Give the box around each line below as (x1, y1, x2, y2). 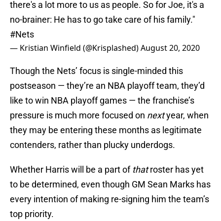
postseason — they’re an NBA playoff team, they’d (10, 80, 205, 91)
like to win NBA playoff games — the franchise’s (10, 95, 194, 106)
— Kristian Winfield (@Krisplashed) (10, 42, 141, 54)
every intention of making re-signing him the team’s (10, 194, 209, 205)
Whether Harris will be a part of (10, 164, 132, 175)
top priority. (10, 209, 54, 220)
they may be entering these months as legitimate (10, 125, 202, 136)
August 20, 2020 (141, 42, 200, 54)
